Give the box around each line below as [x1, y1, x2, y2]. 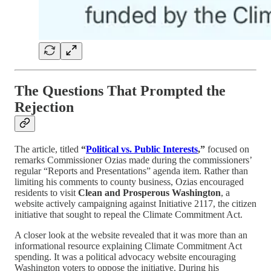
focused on [205, 144, 249, 155]
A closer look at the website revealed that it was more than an [15, 230, 247, 241]
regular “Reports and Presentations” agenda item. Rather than [15, 166, 248, 177]
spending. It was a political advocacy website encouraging [15, 252, 236, 263]
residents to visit [15, 188, 78, 198]
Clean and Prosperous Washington [78, 188, 221, 198]
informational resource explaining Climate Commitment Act [15, 241, 242, 252]
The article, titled [15, 144, 81, 155]
